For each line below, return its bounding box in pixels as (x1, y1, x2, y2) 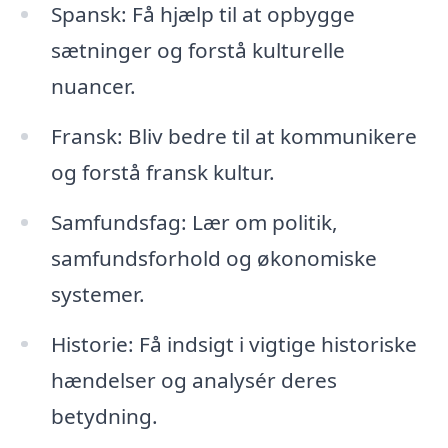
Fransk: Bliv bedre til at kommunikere (50, 121, 417, 150)
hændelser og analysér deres (50, 365, 337, 394)
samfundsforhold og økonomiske (50, 243, 377, 272)
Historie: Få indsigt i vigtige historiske (50, 329, 417, 358)
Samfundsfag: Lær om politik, (50, 207, 338, 236)
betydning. (50, 401, 158, 430)
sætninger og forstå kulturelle (50, 35, 345, 64)
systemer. (50, 279, 145, 308)
